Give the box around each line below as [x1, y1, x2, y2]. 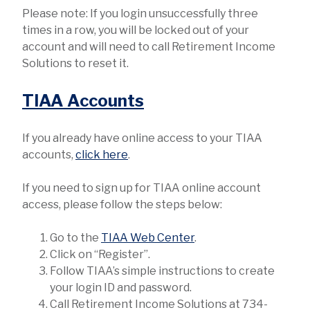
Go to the [50, 230, 101, 244]
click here [75, 147, 128, 161]
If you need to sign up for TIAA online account [22, 181, 261, 194]
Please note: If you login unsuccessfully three [22, 6, 258, 20]
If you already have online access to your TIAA [22, 131, 262, 145]
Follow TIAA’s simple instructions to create [50, 264, 275, 277]
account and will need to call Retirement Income [22, 39, 275, 53]
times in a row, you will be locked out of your [22, 23, 249, 37]
